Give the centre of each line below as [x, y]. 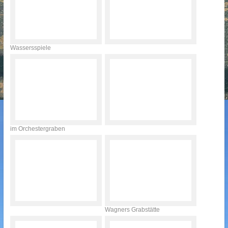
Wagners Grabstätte [132, 210]
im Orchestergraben [37, 129]
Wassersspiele [30, 48]
